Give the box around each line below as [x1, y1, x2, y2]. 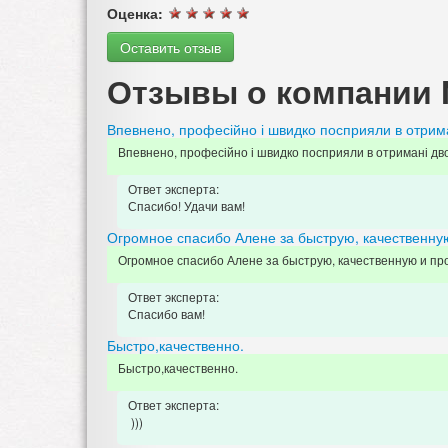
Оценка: [107, 3, 167, 24]
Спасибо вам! [128, 305, 208, 323]
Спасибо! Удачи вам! [128, 197, 248, 215]
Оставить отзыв [120, 37, 221, 58]
